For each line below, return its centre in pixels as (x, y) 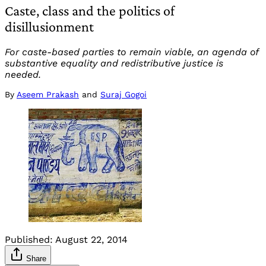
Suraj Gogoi (123, 95)
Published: (29, 240)
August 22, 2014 (91, 240)
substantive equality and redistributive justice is (114, 64)
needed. (23, 75)
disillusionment (49, 27)
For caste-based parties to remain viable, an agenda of (132, 52)
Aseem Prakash (48, 95)
